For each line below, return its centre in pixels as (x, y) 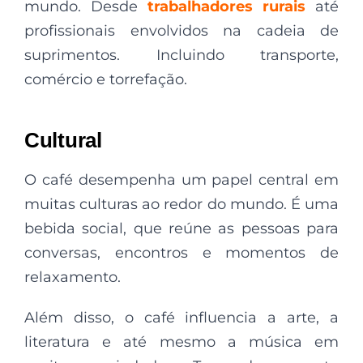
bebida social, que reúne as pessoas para (181, 228)
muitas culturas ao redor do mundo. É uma (181, 204)
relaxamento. (73, 277)
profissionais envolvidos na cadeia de (181, 30)
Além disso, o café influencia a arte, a (181, 317)
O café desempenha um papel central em (181, 179)
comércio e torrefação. (106, 79)
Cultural (63, 140)
